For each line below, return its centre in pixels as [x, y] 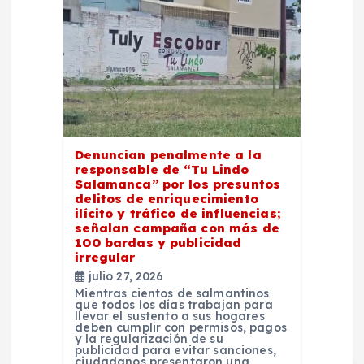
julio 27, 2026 [124, 276]
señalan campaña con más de [177, 227]
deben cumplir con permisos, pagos [181, 327]
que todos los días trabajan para [174, 304]
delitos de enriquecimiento [167, 198]
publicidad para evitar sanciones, [175, 350]
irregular [105, 257]
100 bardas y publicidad [158, 242]
